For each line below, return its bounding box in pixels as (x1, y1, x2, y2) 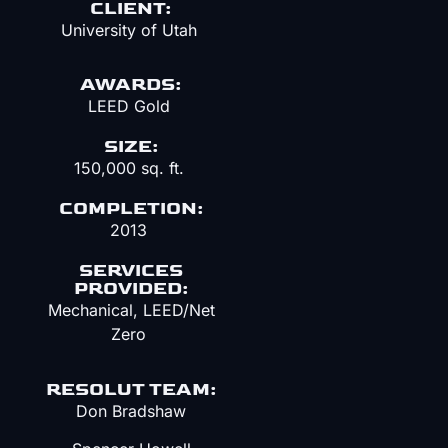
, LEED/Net (132, 300, 215, 321)
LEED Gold (87, 96, 175, 117)
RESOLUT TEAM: (45, 378, 217, 400)
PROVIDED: (73, 278, 189, 300)
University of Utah (60, 19, 202, 40)
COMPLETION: (58, 198, 204, 220)
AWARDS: (80, 74, 183, 96)
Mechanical (47, 300, 133, 321)
